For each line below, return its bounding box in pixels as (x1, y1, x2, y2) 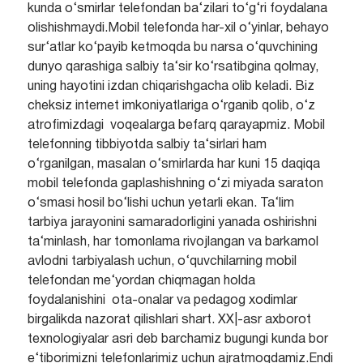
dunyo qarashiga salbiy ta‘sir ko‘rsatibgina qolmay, (27, 62, 318, 74)
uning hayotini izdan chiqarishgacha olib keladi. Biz (27, 81, 314, 93)
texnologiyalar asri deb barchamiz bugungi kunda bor (27, 334, 328, 346)
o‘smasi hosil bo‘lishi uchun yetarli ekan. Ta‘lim (27, 198, 294, 210)
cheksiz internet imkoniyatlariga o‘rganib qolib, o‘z (27, 100, 315, 113)
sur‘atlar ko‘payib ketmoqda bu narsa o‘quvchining (27, 42, 318, 54)
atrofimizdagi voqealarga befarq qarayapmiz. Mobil (27, 120, 325, 132)
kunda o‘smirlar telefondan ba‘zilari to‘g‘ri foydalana (27, 3, 327, 15)
